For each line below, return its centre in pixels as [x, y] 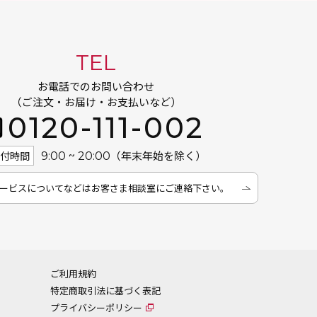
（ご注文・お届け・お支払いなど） [96, 102]
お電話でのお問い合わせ [96, 86]
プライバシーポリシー [96, 307]
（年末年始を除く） [158, 155]
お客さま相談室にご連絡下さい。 [161, 188]
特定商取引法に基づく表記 [105, 290]
